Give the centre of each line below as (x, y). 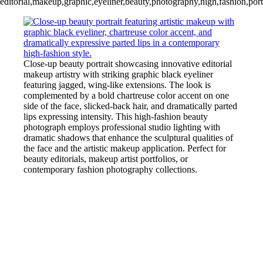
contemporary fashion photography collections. (110, 170)
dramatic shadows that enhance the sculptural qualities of (128, 138)
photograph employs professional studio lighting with (122, 127)
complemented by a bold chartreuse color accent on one (126, 96)
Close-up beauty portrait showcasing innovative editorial (128, 64)
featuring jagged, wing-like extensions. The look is (117, 85)
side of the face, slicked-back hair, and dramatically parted (130, 106)
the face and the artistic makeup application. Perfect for (125, 149)
